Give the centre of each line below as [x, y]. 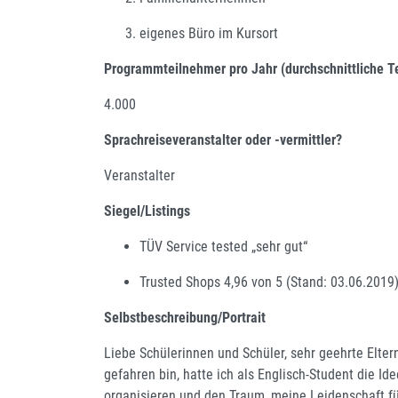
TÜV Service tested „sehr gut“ [223, 246]
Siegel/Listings [147, 211]
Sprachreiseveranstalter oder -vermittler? [223, 139]
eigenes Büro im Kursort [209, 33]
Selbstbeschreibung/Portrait [185, 317]
